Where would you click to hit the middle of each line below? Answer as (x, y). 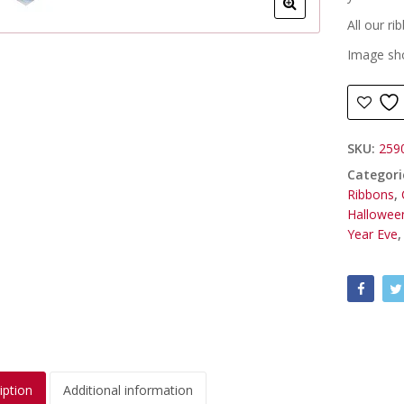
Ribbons (371, 194)
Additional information (128, 390)
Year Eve (373, 234)
